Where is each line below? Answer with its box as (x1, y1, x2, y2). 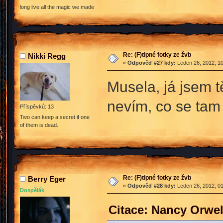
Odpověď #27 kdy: (127, 59, 176, 66)
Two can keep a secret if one (20, 113, 90, 120)
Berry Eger (28, 174, 66, 183)
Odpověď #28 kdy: (127, 182, 176, 189)
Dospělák (20, 187, 44, 193)
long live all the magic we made (20, 4, 94, 10)
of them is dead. (20, 121, 58, 128)
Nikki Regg (28, 51, 66, 60)
